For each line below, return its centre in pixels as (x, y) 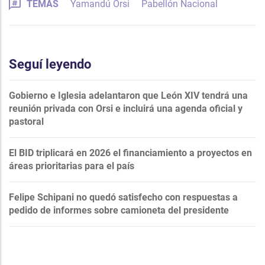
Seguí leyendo (50, 64)
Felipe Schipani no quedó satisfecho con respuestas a (123, 197)
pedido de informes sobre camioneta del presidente (119, 210)
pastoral (26, 121)
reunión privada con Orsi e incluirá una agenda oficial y (126, 108)
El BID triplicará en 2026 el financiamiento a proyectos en (130, 153)
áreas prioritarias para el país (72, 166)
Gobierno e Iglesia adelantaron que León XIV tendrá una (128, 95)
